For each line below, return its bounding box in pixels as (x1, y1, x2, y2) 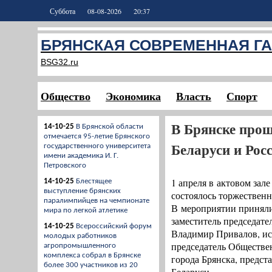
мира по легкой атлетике (44, 206, 127, 214)
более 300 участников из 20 (44, 261, 138, 269)
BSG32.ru (41, 57, 78, 67)
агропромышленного (44, 242, 116, 250)
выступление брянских (44, 187, 121, 195)
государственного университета (44, 142, 151, 150)
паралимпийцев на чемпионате (44, 197, 149, 205)
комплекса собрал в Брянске (44, 251, 141, 259)
